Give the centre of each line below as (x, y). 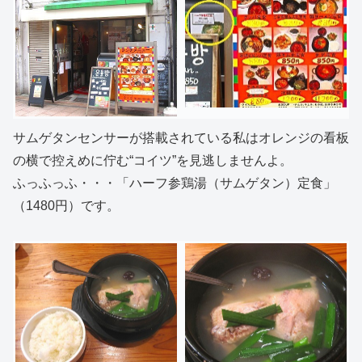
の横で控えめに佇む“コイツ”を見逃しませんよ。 (153, 160)
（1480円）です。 (66, 205)
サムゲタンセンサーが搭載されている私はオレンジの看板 (181, 137)
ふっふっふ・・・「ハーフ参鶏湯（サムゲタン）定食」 (175, 183)
